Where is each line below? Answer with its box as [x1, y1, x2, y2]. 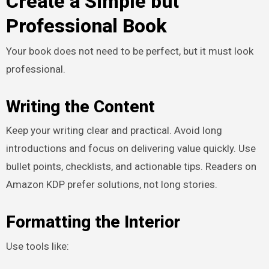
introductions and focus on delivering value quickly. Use [5, 142, 256, 155]
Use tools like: [5, 240, 69, 252]
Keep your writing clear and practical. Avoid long [5, 124, 222, 137]
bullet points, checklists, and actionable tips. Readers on [5, 160, 256, 173]
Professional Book [5, 14, 167, 37]
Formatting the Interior [5, 212, 180, 232]
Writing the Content [5, 96, 155, 116]
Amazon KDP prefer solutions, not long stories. [5, 178, 217, 191]
